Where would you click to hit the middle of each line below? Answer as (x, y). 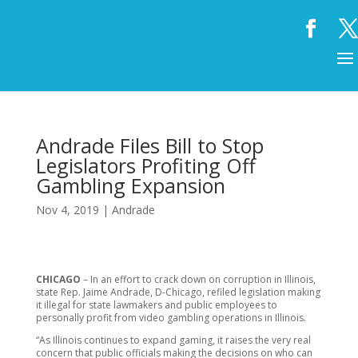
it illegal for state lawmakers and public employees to (156, 305)
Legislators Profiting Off (145, 165)
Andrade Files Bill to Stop (149, 145)
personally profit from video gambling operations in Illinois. (171, 318)
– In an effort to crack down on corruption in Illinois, (199, 279)
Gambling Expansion (130, 185)
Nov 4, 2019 (67, 210)
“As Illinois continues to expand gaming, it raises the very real (173, 340)
